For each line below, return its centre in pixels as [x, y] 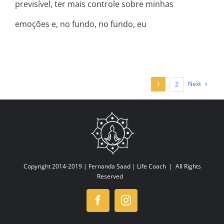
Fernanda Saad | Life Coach [127, 166]
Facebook [117, 204]
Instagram [146, 204]
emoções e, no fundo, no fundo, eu [81, 24]
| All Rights [183, 166]
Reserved [112, 176]
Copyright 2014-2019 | [56, 166]
